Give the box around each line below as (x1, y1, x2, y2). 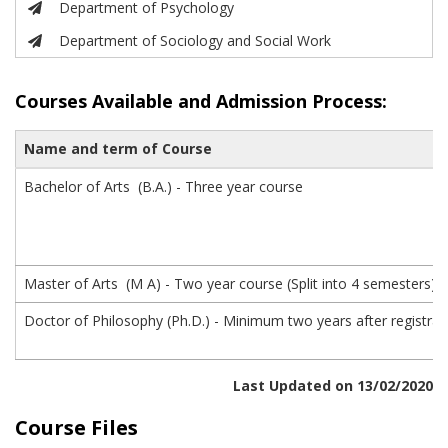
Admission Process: (216, 89, 387, 113)
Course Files (15, 414, 138, 441)
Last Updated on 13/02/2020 (233, 376, 433, 395)
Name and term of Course (24, 139, 212, 158)
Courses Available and (15, 89, 211, 113)
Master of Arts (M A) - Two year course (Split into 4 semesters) (24, 274, 436, 293)
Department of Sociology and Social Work (59, 31, 332, 50)
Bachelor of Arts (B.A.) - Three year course (24, 177, 303, 196)
